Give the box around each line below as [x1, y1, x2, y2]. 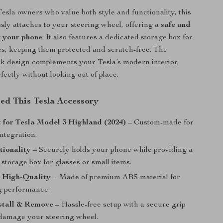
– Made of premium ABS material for [53, 174, 181, 182]
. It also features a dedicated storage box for [42, 34, 193, 42]
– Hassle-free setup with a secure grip [55, 201, 186, 209]
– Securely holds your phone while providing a [33, 146, 193, 154]
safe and [161, 21, 191, 29]
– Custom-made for [128, 119, 194, 127]
